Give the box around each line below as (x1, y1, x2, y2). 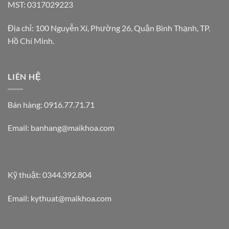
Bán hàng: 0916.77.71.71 (8, 99, 95, 109)
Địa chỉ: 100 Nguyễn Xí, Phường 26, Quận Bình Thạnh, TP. (8, 23, 210, 33)
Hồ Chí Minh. (8, 36, 54, 46)
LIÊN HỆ (8, 72, 41, 82)
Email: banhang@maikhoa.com (8, 123, 114, 133)
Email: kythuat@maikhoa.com (8, 193, 111, 203)
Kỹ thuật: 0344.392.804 (8, 169, 91, 179)
